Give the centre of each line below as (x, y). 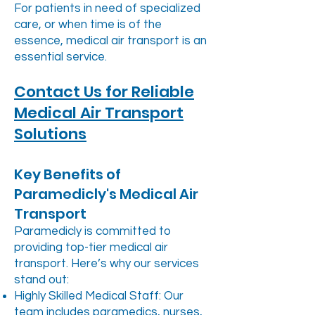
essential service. (60, 57)
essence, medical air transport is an (110, 41)
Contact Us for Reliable (104, 92)
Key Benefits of (67, 174)
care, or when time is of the (88, 25)
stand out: (41, 280)
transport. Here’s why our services (107, 264)
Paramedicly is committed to (92, 231)
